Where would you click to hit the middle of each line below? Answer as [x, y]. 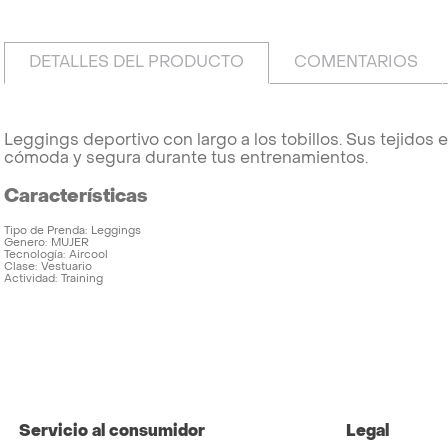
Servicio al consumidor [112, 431]
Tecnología [33, 255]
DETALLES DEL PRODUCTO [136, 62]
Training [82, 279]
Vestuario [66, 267]
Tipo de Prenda [44, 231]
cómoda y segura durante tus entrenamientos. [186, 157]
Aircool [88, 255]
